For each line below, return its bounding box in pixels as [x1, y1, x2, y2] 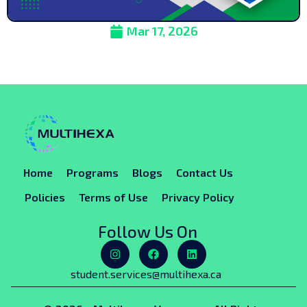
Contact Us [176, 165, 233, 179]
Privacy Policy [162, 190, 234, 204]
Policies [25, 190, 65, 204]
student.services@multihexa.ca [71, 267, 221, 280]
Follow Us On [97, 221, 197, 241]
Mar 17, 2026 [126, 23, 198, 39]
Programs [66, 165, 119, 179]
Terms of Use [79, 190, 148, 204]
